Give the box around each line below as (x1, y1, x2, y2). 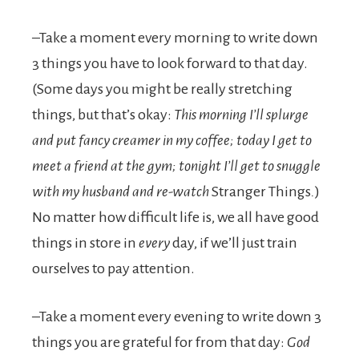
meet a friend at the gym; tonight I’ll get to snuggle (32, 158, 321, 174)
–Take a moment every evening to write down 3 (32, 309, 321, 325)
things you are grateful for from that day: (32, 334, 287, 350)
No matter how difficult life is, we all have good (32, 209, 319, 225)
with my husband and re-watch (32, 184, 212, 200)
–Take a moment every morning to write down (32, 30, 318, 46)
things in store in (32, 235, 139, 251)
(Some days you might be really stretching (32, 81, 292, 97)
